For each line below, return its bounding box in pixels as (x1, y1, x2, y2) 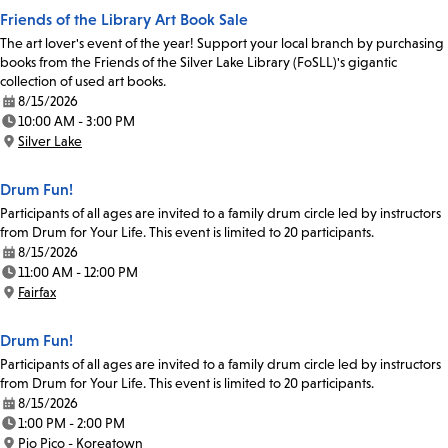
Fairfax (18, 284, 56, 301)
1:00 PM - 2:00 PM (18, 415, 125, 432)
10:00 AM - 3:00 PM (18, 113, 135, 130)
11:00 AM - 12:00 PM (18, 264, 138, 281)
